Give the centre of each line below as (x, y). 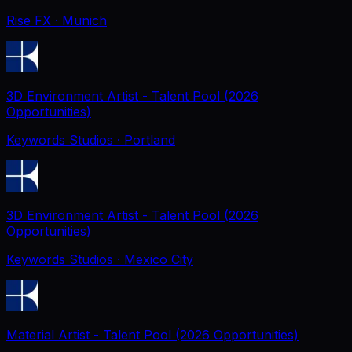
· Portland (146, 139)
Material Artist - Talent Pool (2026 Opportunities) (152, 334)
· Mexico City (155, 259)
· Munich (81, 20)
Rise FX (29, 20)
